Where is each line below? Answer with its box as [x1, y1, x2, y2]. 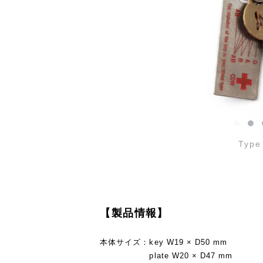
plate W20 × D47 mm [100, 251, 233, 260]
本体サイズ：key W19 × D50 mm [100, 237, 228, 247]
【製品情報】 [100, 207, 168, 219]
